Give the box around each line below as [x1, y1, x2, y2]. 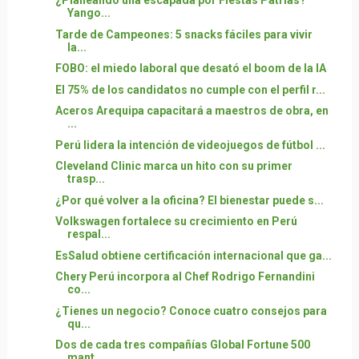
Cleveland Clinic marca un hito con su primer [54, 159, 292, 172]
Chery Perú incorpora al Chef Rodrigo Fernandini [54, 270, 315, 283]
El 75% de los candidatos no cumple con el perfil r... [54, 83, 325, 96]
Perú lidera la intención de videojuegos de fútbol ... [54, 138, 325, 151]
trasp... [67, 172, 105, 185]
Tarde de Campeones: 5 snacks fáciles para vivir [54, 27, 313, 41]
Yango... [67, 6, 111, 19]
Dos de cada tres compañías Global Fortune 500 [54, 338, 310, 351]
